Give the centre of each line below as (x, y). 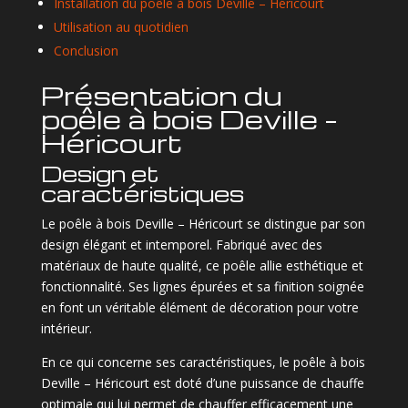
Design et (100, 173)
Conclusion (86, 50)
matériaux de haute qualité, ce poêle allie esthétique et (202, 265)
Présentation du (161, 95)
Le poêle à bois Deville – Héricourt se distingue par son (203, 223)
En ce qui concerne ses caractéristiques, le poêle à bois (203, 362)
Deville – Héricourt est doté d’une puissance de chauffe (202, 382)
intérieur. (66, 328)
